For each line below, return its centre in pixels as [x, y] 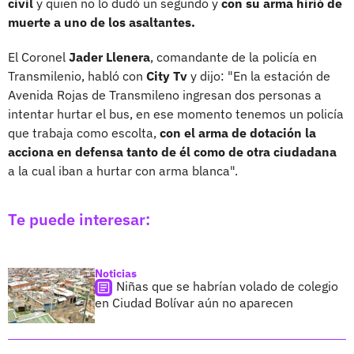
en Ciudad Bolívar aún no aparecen [194, 302]
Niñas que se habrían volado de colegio [227, 286]
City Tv [167, 75]
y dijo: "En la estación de [259, 75]
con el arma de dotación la [238, 132]
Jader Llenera [108, 56]
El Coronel [37, 56]
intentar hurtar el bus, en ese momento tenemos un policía [176, 113]
